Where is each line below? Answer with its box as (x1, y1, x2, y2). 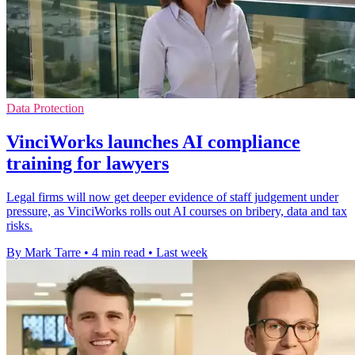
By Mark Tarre (6, 246, 81, 260)
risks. (6, 219, 32, 233)
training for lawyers (6, 153, 169, 174)
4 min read (92, 246, 145, 260)
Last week (156, 246, 208, 260)
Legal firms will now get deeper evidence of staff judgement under (6, 190, 338, 204)
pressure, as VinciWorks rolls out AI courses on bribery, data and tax (6, 204, 347, 219)
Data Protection (6, 101, 84, 116)
